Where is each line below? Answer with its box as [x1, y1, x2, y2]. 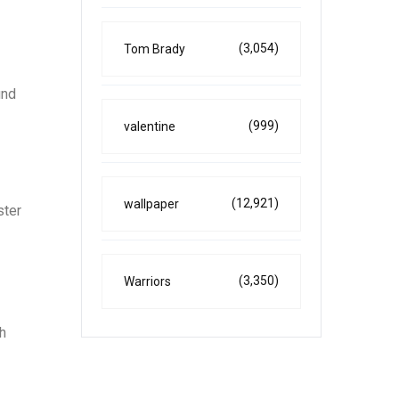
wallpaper [124, 197, 179, 211]
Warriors [124, 274, 171, 289]
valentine [124, 119, 175, 134]
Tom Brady [124, 42, 185, 56]
